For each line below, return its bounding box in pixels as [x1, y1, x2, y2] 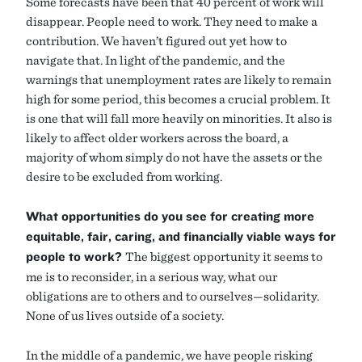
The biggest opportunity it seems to [125, 249, 322, 264]
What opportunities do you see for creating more [26, 208, 314, 225]
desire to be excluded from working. [26, 169, 222, 184]
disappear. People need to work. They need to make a [26, 14, 318, 29]
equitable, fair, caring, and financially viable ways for [26, 229, 336, 245]
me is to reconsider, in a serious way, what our [26, 269, 277, 284]
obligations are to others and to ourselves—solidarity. [26, 288, 319, 304]
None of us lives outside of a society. [26, 308, 224, 323]
